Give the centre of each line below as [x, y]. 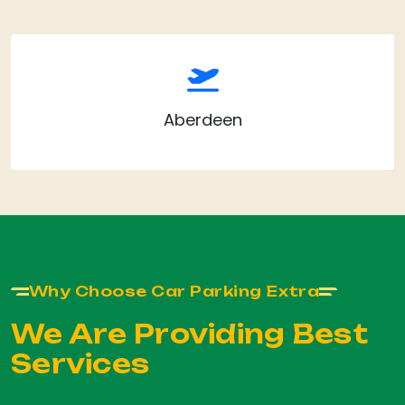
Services [80, 364]
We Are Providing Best [189, 334]
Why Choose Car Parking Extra [174, 292]
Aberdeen [202, 119]
